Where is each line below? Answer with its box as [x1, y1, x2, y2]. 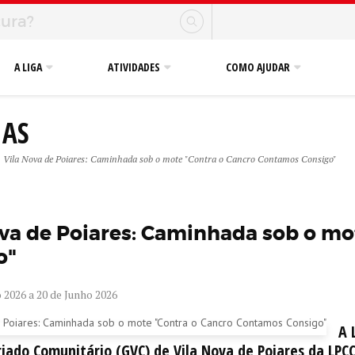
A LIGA [14, 59, 42, 74]
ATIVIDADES [108, 59, 160, 74]
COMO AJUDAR [226, 59, 290, 74]
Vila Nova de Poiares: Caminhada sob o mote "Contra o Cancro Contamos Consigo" [2, 153, 336, 165]
